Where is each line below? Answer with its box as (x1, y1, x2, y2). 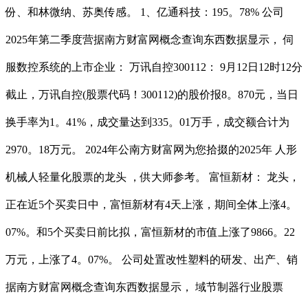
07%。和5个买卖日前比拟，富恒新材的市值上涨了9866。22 (5, 226, 295, 239)
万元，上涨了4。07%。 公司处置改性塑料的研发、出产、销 (5, 254, 298, 266)
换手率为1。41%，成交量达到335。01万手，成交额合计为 (5, 116, 289, 129)
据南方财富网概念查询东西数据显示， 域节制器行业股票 (5, 281, 283, 294)
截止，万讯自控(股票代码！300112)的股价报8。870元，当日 (5, 89, 298, 101)
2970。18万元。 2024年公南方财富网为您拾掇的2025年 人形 (5, 144, 297, 156)
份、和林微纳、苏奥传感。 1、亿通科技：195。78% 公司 (5, 6, 284, 19)
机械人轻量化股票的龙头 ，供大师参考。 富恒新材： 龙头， (5, 171, 300, 184)
